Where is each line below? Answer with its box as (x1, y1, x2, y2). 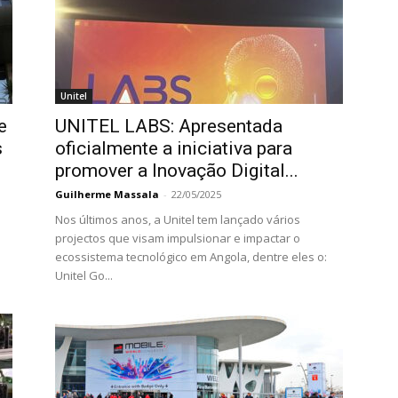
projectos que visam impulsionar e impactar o (55, 230, 300, 246)
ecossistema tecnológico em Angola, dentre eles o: (55, 249, 327, 265)
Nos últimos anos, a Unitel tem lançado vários (55, 211, 300, 227)
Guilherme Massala (55, 187, 159, 201)
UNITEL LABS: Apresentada (55, 115, 283, 137)
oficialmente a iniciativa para (55, 138, 292, 159)
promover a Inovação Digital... (55, 160, 298, 181)
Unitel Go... (55, 267, 113, 283)
